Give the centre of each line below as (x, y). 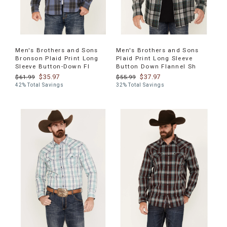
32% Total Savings (140, 85)
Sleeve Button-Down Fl (52, 66)
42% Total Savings (40, 85)
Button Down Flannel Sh (156, 66)
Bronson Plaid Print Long (57, 58)
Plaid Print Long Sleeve (155, 58)
